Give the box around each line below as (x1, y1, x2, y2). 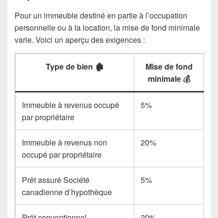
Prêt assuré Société (22, 174, 90, 185)
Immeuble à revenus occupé (22, 99, 120, 110)
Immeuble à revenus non (22, 137, 108, 148)
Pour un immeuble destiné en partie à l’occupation (15, 10, 187, 21)
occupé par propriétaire (22, 149, 102, 160)
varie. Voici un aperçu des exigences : (15, 34, 145, 45)
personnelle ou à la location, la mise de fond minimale (15, 22, 200, 33)
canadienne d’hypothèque (22, 186, 112, 198)
